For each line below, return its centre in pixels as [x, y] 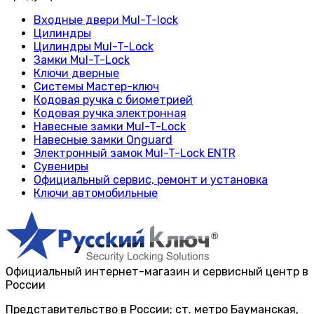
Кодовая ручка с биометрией [113, 100]
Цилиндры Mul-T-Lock [94, 46]
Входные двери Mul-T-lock [106, 20]
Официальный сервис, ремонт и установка [151, 179]
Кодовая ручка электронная [110, 113]
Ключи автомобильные [96, 193]
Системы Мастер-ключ [96, 86]
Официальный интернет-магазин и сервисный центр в [157, 271]
